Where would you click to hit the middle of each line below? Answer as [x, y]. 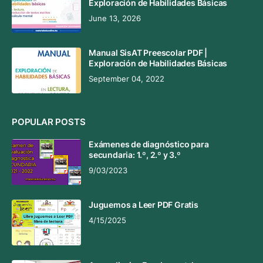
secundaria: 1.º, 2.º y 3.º [135, 155]
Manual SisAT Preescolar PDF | [148, 53]
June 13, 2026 [115, 18]
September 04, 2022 [127, 79]
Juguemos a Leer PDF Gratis [144, 205]
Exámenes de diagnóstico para [149, 144]
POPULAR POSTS [49, 122]
